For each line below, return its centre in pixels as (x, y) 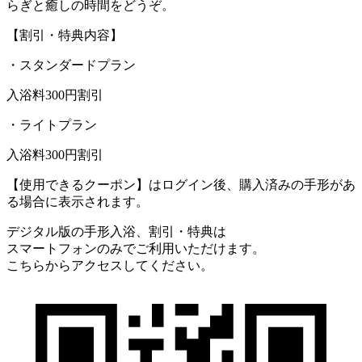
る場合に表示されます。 (78, 202)
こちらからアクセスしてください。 (110, 266)
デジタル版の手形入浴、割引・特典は (116, 232)
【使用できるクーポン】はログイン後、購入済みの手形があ (181, 185)
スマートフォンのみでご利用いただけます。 (136, 249)
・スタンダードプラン (71, 65)
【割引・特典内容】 (65, 36)
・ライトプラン (52, 125)
